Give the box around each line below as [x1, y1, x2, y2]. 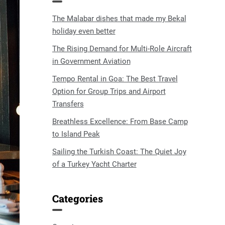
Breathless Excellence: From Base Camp [52, 117, 188, 126]
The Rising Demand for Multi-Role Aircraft [52, 44, 192, 53]
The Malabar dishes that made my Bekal [52, 14, 186, 23]
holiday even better [52, 27, 116, 36]
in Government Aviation [52, 57, 131, 66]
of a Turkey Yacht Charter [52, 160, 137, 169]
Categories [52, 192, 103, 205]
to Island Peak [52, 130, 100, 139]
